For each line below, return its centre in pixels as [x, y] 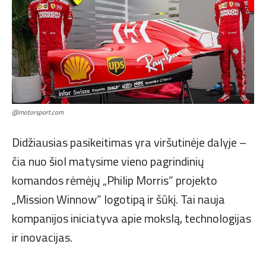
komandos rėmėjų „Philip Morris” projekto [115, 180]
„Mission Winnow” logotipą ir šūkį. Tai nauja [118, 199]
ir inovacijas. [42, 237]
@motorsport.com [38, 113]
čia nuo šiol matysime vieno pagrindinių [108, 161]
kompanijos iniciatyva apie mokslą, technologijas [132, 218]
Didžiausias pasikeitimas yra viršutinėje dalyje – [129, 142]
